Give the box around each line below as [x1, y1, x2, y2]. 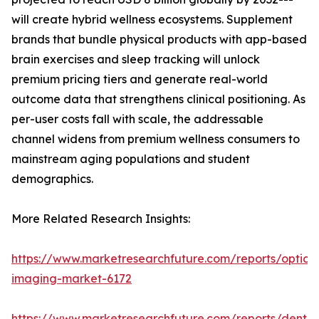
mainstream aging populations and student [11, 152, 250, 167]
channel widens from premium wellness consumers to [11, 132, 300, 147]
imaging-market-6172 [11, 271, 132, 286]
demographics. [11, 172, 93, 187]
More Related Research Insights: [11, 211, 190, 226]
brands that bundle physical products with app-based [11, 32, 307, 47]
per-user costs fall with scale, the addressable [11, 112, 263, 127]
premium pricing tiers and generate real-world [11, 72, 268, 87]
